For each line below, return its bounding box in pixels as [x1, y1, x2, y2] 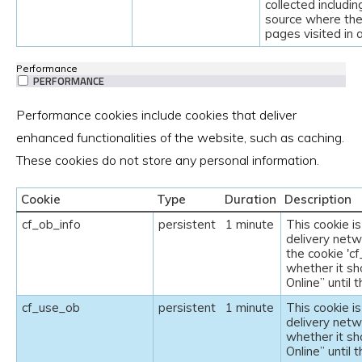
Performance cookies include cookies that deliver [16, 106, 297, 123]
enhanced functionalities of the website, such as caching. [16, 128, 344, 145]
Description [284, 191, 351, 207]
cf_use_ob [22, 299, 80, 315]
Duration [225, 191, 276, 207]
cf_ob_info [22, 216, 81, 232]
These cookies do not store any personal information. [16, 151, 319, 168]
